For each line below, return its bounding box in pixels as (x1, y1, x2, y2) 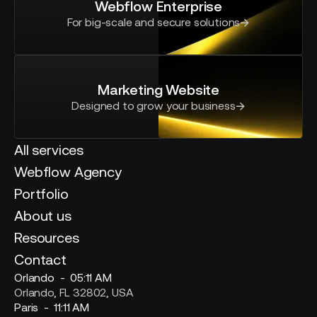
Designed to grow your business (71, 99, 236, 113)
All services (14, 142, 84, 158)
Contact (14, 251, 67, 268)
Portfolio (14, 185, 69, 202)
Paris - (14, 301, 54, 314)
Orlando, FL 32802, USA (14, 286, 134, 299)
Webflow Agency (14, 163, 122, 180)
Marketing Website (97, 81, 220, 98)
